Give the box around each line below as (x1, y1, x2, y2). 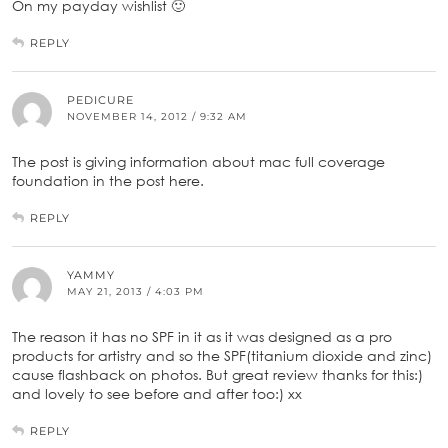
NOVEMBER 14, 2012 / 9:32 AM (67, 109, 247, 123)
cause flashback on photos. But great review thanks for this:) (12, 365, 423, 383)
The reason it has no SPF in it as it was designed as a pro (12, 327, 392, 345)
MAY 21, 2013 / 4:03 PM (67, 284, 204, 298)
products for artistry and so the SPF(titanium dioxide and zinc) (12, 346, 432, 364)
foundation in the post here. (12, 171, 204, 189)
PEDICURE (67, 92, 134, 107)
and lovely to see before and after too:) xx (12, 384, 302, 402)
